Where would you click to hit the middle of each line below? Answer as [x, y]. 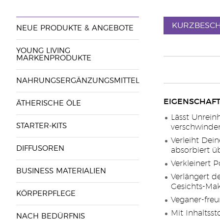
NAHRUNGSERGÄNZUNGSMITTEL [78, 81]
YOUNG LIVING [43, 51]
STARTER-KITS [41, 126]
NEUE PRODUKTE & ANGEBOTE [75, 28]
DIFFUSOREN [40, 149]
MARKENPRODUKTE [54, 58]
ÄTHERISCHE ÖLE [48, 103]
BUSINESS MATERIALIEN [61, 171]
